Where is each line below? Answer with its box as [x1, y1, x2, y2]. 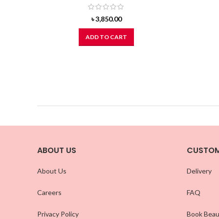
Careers [37, 188, 62, 197]
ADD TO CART [86, 33, 127, 41]
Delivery [186, 166, 212, 175]
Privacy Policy [37, 209, 79, 218]
